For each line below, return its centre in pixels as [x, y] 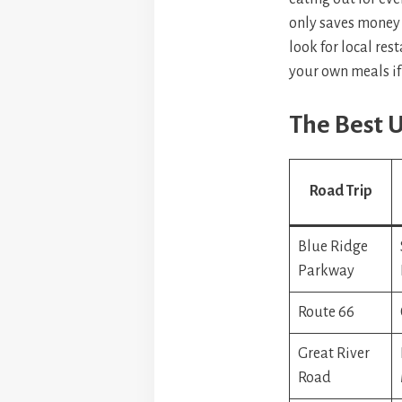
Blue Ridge [333, 246]
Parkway [326, 271]
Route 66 [326, 312]
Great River [334, 353]
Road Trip [341, 191]
